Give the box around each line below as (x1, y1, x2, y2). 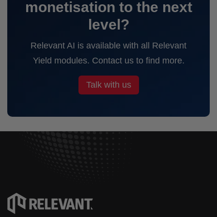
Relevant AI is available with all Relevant (31, 40, 186, 50)
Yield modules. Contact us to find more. (32, 55, 185, 65)
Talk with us (86, 79, 131, 90)
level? (88, 16, 129, 32)
